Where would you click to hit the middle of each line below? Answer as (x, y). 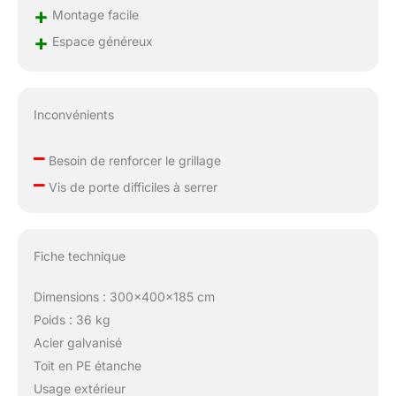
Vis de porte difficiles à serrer (131, 187)
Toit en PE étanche (87, 365)
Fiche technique (79, 255)
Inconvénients (73, 115)
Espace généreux (100, 42)
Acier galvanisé (77, 342)
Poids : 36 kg (72, 319)
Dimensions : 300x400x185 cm (124, 296)
